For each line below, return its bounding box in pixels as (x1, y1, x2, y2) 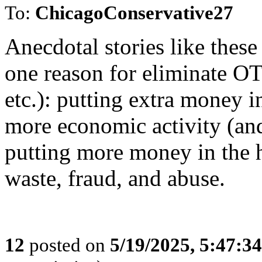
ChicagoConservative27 (35, 2, 233, 23)
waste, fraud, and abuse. (5, 166, 225, 191)
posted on (25, 234, 110, 256)
